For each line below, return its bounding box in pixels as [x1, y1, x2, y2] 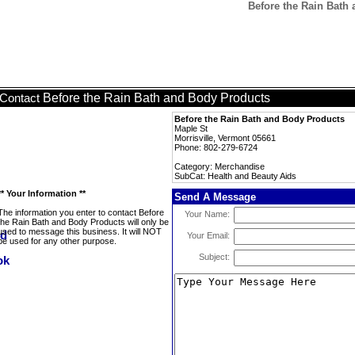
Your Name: [185, 209, 230, 219]
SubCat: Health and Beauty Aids [174, 171, 296, 181]
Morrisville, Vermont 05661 [174, 133, 276, 143]
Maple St [174, 124, 208, 133]
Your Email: [187, 231, 230, 240]
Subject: [199, 252, 230, 261]
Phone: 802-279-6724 [174, 143, 258, 152]
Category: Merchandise [174, 162, 265, 171]
